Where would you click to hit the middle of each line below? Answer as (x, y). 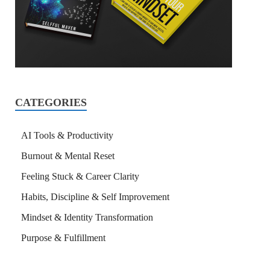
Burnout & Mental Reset (68, 155)
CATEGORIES (51, 102)
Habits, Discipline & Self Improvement (95, 196)
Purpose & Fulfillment (63, 237)
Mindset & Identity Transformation (87, 217)
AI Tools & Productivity (67, 135)
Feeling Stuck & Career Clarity (80, 176)
